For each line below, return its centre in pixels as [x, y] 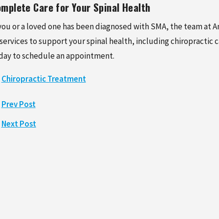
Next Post [19, 124]
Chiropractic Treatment [44, 79]
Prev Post [18, 104]
